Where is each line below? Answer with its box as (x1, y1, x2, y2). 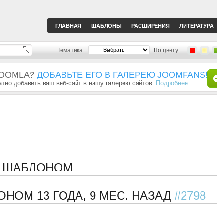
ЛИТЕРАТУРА (179, 23, 214, 29)
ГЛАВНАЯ (55, 23, 81, 29)
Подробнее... (156, 79, 194, 87)
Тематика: (57, 47, 84, 54)
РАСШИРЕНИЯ (131, 23, 170, 29)
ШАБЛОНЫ (91, 23, 122, 29)
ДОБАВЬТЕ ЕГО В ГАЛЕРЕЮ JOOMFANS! (37, 70, 208, 79)
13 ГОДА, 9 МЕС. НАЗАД (37, 189, 174, 202)
